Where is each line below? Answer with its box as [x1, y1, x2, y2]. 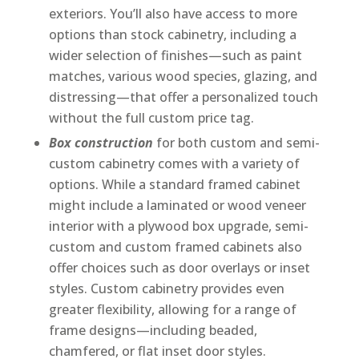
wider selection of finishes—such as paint [48, 46, 302, 65]
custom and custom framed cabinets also [48, 238, 302, 256]
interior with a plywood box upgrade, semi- [48, 217, 309, 236]
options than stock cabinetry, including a [48, 26, 296, 44]
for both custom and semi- [152, 134, 320, 152]
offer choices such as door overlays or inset [48, 259, 310, 277]
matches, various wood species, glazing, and [48, 67, 317, 86]
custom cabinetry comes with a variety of [48, 155, 300, 173]
